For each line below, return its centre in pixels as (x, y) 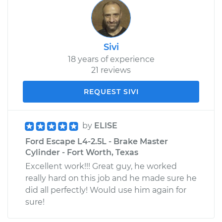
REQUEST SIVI (111, 91)
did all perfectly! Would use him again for (106, 190)
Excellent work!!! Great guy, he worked (101, 166)
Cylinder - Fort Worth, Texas (82, 152)
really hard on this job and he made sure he (111, 178)
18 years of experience (111, 59)
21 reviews (111, 70)
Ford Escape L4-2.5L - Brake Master (97, 141)
